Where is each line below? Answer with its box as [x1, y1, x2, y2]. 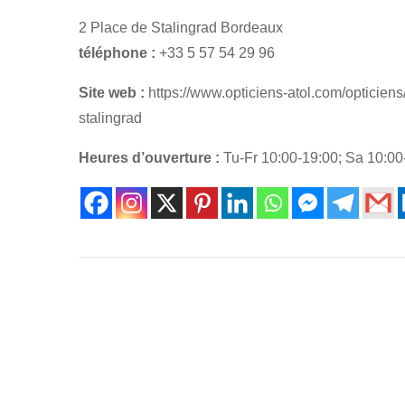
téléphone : [79, 45, 155, 61]
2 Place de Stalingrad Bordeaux [79, 20, 283, 35]
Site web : [79, 85, 145, 100]
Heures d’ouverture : [79, 150, 220, 165]
